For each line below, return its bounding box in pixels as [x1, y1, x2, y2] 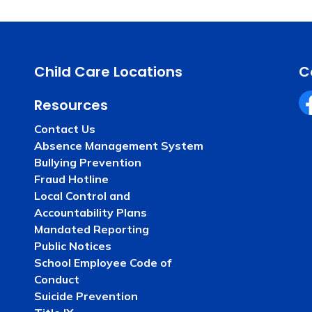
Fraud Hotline [34, 172, 109, 186]
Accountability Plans [34, 205, 147, 219]
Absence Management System [34, 139, 203, 153]
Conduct [34, 272, 79, 286]
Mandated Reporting [34, 222, 149, 236]
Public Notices [34, 239, 111, 253]
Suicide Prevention [34, 289, 138, 303]
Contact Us [34, 122, 95, 136]
